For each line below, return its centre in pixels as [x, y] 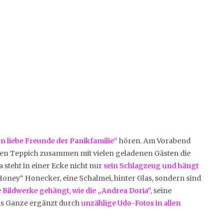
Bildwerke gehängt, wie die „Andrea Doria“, [77, 190]
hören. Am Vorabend [154, 141]
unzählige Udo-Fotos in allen [131, 203]
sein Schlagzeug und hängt [151, 166]
